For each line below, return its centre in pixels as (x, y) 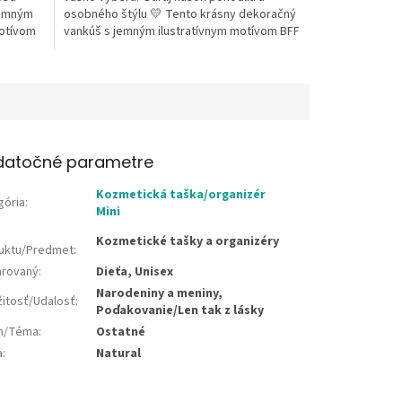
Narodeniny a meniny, (160, 293)
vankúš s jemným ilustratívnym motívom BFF (181, 31)
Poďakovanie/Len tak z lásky (180, 310)
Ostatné (121, 332)
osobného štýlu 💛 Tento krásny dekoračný (179, 14)
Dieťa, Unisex (135, 271)
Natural (119, 353)
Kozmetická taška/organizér (181, 194)
